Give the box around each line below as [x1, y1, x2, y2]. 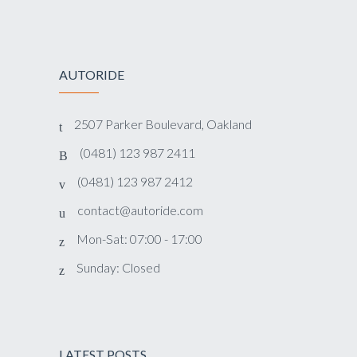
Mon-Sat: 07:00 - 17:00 [76, 231, 202, 246]
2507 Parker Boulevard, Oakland [74, 116, 252, 131]
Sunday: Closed [76, 260, 160, 275]
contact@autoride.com [77, 202, 203, 218]
